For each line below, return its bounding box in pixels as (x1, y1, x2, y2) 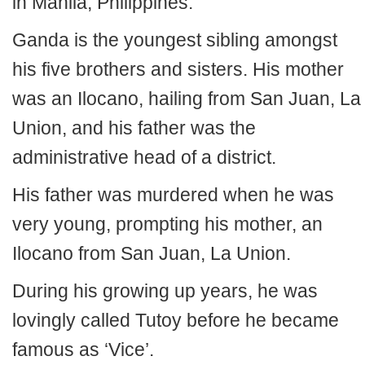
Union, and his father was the (12, 117, 256, 139)
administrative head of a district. (12, 147, 276, 168)
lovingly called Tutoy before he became (12, 310, 339, 331)
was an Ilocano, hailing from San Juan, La (12, 88, 361, 109)
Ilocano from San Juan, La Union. (12, 243, 291, 264)
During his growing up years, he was (12, 280, 318, 301)
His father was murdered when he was (12, 184, 334, 205)
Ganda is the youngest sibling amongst (12, 29, 337, 51)
